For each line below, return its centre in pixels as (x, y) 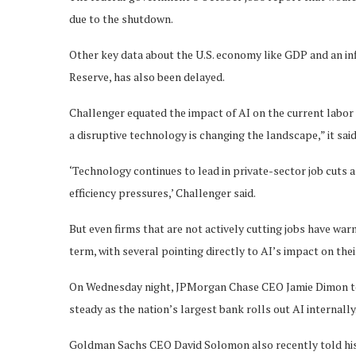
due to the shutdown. (121, 18)
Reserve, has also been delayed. (147, 76)
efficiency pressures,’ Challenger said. (163, 192)
